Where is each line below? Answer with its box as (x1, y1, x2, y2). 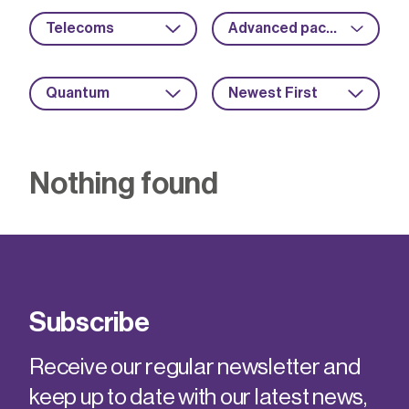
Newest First (228, 86, 318, 100)
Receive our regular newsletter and (29, 356, 361, 379)
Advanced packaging (326, 21, 337, 36)
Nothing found (29, 169, 218, 199)
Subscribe (29, 309, 150, 336)
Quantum (46, 86, 110, 100)
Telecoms (46, 21, 114, 36)
